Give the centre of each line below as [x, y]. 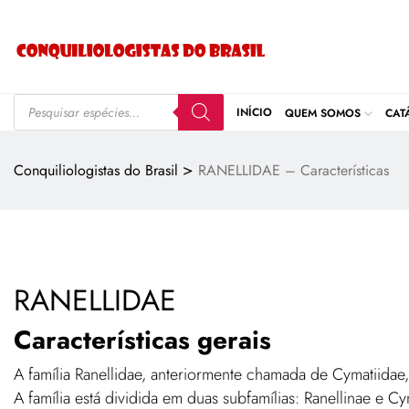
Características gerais [142, 340]
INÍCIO [254, 112]
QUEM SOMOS [323, 113]
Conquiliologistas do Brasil [96, 170]
